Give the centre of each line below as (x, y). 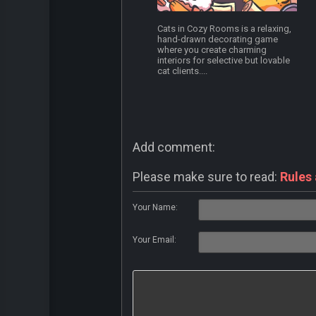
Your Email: (154, 240)
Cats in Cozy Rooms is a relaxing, (225, 29)
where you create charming (212, 50)
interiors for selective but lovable (224, 61)
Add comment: (174, 147)
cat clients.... (183, 71)
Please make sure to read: (206, 177)
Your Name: (155, 208)
